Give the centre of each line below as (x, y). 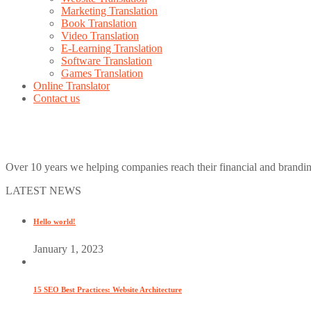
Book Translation (99, 23)
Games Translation (102, 73)
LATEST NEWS (43, 191)
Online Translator (72, 86)
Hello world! (54, 221)
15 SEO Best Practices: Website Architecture (108, 289)
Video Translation (100, 36)
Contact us (57, 98)
